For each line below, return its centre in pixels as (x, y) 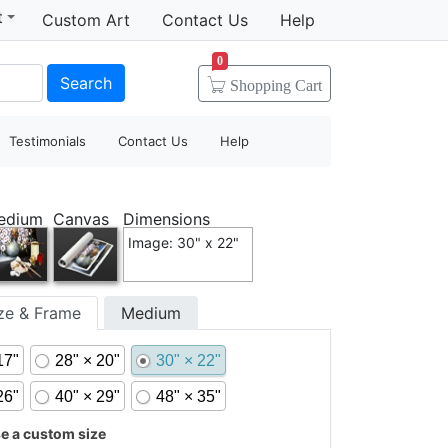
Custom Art (86, 20)
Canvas (80, 219)
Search (85, 82)
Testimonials (48, 141)
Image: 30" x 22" (183, 242)
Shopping (262, 85)
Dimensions (166, 219)
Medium (150, 313)
